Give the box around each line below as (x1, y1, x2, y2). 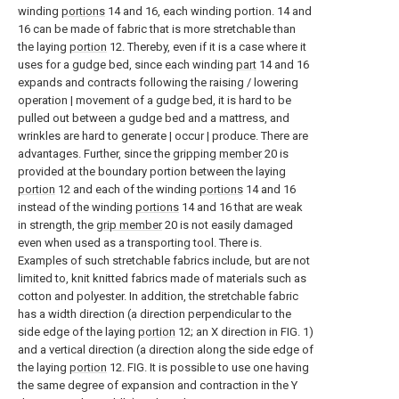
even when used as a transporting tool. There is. (18, 236, 262, 249)
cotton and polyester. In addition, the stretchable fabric (18, 289, 298, 303)
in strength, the (18, 218, 96, 232)
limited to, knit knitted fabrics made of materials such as (18, 272, 306, 285)
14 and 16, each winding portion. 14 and (105, 4, 312, 18)
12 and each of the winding (55, 183, 199, 196)
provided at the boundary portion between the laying (18, 165, 286, 178)
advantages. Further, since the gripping (18, 147, 219, 160)
